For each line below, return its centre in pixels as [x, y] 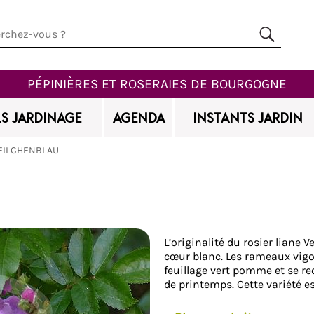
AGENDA [138, 117]
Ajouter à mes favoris [96, 200]
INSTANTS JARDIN [247, 117]
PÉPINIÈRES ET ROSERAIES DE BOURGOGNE [157, 84]
